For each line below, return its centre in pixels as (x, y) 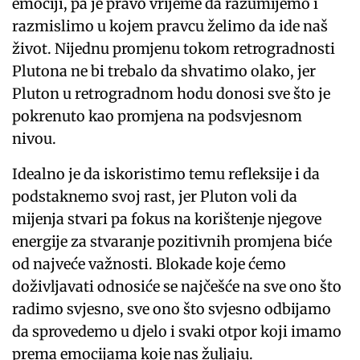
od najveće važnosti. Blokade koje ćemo (149, 264)
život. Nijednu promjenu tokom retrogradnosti (174, 49)
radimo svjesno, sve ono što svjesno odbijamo (172, 309)
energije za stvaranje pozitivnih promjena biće (172, 242)
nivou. (34, 139)
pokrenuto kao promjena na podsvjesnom (157, 117)
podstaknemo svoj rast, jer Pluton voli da (155, 197)
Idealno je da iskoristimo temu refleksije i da (166, 174)
